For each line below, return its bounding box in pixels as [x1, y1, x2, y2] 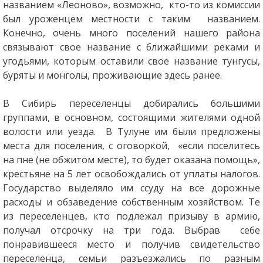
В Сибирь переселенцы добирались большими [2, 96, 261, 110]
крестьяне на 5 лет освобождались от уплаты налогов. [2, 167, 261, 180]
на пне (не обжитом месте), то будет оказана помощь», [2, 153, 261, 166]
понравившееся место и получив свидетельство [2, 237, 261, 251]
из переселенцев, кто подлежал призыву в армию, [2, 209, 261, 222]
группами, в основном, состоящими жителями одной [2, 110, 261, 124]
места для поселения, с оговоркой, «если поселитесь [2, 139, 261, 152]
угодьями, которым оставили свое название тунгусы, [2, 54, 261, 68]
